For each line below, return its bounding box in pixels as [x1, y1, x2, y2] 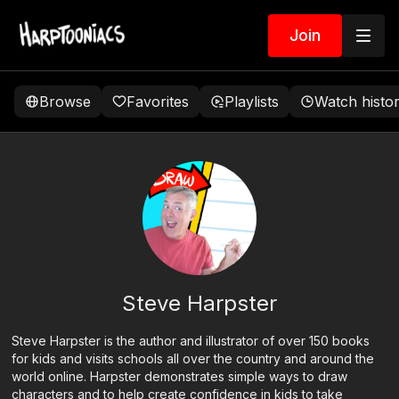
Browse [39, 93, 91, 110]
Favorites [126, 93, 189, 110]
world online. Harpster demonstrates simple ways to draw [12, 369, 348, 384]
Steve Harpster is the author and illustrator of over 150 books [12, 333, 370, 348]
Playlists [224, 93, 279, 110]
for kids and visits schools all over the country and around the [12, 351, 375, 366]
